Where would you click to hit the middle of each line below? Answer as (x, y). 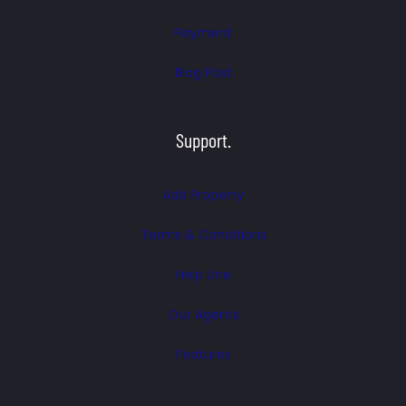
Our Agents (203, 314)
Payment (203, 32)
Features (203, 354)
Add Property (203, 195)
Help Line (203, 275)
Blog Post (203, 72)
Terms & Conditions (203, 235)
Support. (203, 140)
